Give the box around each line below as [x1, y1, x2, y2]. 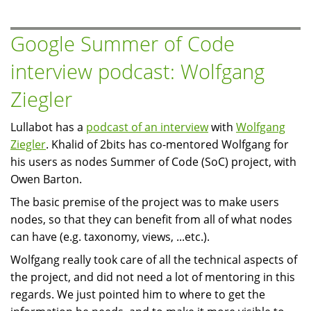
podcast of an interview [86, 119, 208, 135]
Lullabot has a [10, 119, 86, 135]
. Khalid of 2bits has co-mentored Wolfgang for [46, 137, 289, 153]
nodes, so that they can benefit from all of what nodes [10, 212, 292, 228]
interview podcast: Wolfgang [10, 58, 264, 85]
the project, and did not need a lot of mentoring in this [10, 269, 295, 285]
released [68, 7, 113, 23]
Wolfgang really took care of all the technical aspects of [10, 252, 297, 268]
